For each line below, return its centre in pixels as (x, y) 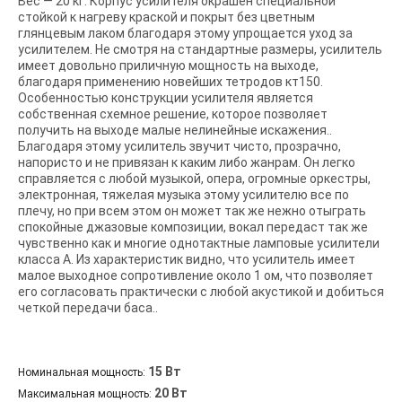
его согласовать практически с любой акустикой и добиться (201, 291)
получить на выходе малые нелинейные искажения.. (175, 130)
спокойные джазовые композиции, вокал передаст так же (193, 227)
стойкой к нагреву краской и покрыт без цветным (166, 17)
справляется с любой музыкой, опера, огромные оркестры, (194, 178)
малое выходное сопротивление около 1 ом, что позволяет (196, 275)
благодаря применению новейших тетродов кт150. (170, 81)
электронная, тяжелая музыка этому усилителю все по (184, 194)
